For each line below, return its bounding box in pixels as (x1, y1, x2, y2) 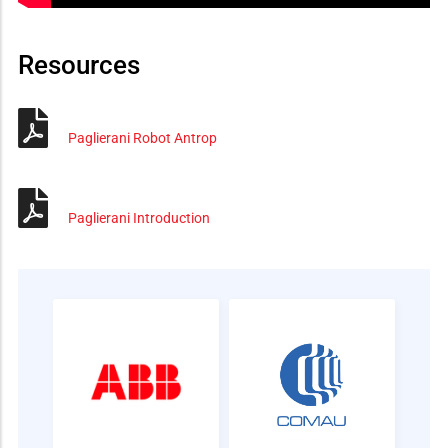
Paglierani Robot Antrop (68, 129, 217, 146)
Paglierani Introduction (68, 209, 210, 226)
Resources (18, 49, 140, 80)
